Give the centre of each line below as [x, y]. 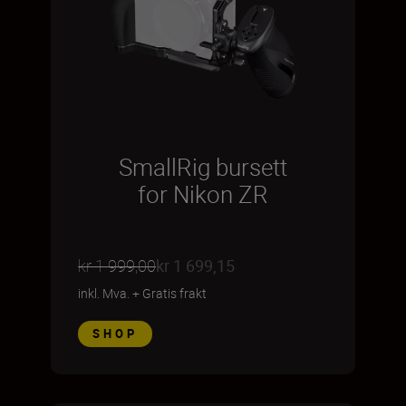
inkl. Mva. [104, 293]
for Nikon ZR [203, 194]
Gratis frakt [174, 293]
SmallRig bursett [203, 167]
